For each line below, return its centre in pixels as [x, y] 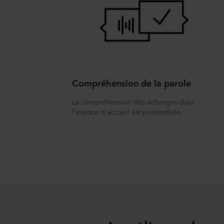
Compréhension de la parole [131, 82]
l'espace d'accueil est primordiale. [127, 111]
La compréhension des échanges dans [133, 101]
